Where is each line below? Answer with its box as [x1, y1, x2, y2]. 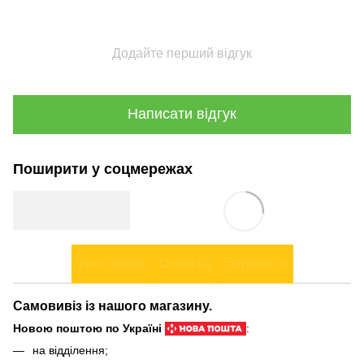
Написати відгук [128, 106, 236, 123]
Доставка [77, 255, 145, 272]
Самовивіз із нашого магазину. [13, 297, 212, 313]
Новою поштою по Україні [13, 321, 162, 335]
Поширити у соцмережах [13, 160, 193, 177]
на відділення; [32, 343, 108, 357]
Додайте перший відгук [112, 45, 252, 60]
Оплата [158, 255, 211, 272]
